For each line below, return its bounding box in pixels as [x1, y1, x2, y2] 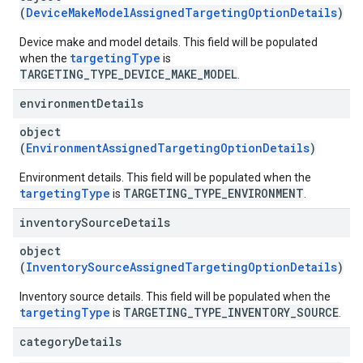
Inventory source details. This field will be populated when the [19, 290, 331, 303]
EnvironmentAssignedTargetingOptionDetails [26, 140, 310, 156]
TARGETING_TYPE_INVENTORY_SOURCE [123, 305, 339, 320]
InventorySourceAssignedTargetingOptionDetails [26, 259, 337, 275]
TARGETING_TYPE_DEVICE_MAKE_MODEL [19, 66, 237, 82]
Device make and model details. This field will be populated [19, 36, 318, 49]
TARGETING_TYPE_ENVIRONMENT [123, 186, 304, 201]
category [19, 334, 75, 349]
